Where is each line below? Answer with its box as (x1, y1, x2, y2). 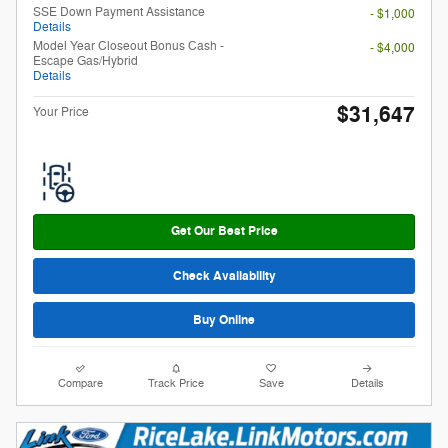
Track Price (148, 377, 205, 391)
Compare (58, 377, 104, 391)
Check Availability (172, 267, 276, 284)
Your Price (33, 103, 89, 120)
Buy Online (193, 311, 255, 328)
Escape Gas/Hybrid (33, 52, 138, 69)
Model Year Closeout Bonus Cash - (33, 37, 224, 54)
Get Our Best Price (170, 223, 278, 240)
